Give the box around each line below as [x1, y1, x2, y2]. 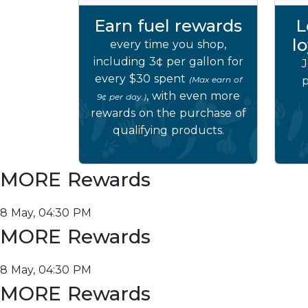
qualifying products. [112, 124, 224, 137]
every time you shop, [110, 38, 226, 51]
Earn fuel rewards [94, 16, 242, 36]
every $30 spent [94, 72, 189, 85]
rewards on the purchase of [90, 107, 246, 120]
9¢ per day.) [96, 91, 146, 102]
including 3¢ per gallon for [93, 55, 243, 68]
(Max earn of [188, 74, 242, 85]
